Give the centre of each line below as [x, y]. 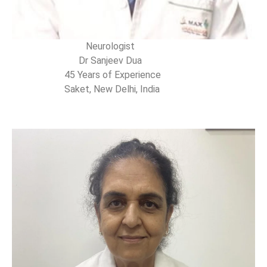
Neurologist [73, 46]
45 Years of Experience [88, 75]
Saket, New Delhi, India [87, 89]
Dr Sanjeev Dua [78, 61]
